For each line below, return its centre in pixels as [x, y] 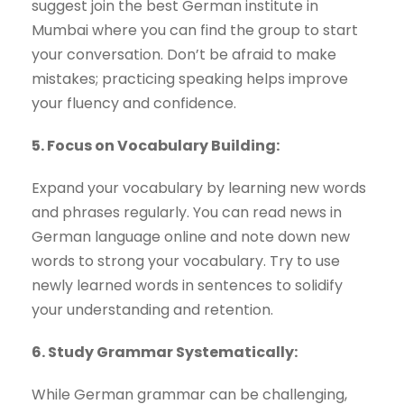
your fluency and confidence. [134, 104]
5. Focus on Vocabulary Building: [156, 146]
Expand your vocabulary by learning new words [199, 188]
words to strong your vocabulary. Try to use [186, 262]
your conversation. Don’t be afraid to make [184, 55]
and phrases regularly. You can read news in [187, 213]
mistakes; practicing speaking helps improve [190, 79]
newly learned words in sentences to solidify [187, 286]
